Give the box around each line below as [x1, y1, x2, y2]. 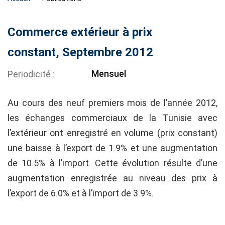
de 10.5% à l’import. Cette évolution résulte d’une [8, 158, 217, 169]
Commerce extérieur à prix [8, 25, 152, 40]
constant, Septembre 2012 [8, 45, 153, 60]
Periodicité [8, 69, 53, 80]
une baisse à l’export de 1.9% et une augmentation [8, 143, 217, 154]
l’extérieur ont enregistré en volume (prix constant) [8, 128, 217, 139]
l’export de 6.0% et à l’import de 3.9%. [8, 188, 154, 199]
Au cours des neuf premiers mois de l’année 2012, [8, 97, 217, 108]
